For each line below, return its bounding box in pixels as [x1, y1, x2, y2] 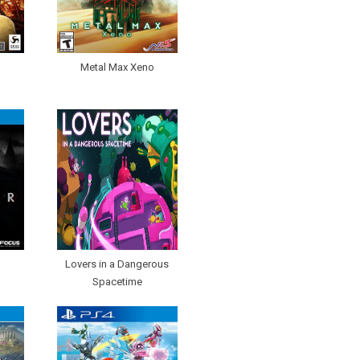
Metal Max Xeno [80, 61, 154, 74]
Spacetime [92, 276, 142, 288]
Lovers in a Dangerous [65, 258, 169, 271]
